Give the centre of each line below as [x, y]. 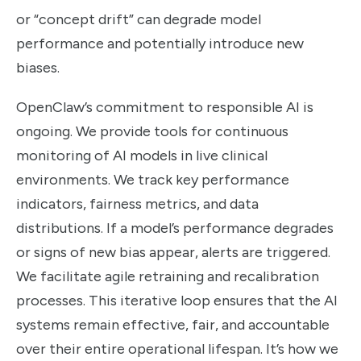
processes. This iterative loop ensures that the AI [177, 300]
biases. [38, 68]
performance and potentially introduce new [160, 44]
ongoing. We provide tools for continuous [152, 131]
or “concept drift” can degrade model [139, 20]
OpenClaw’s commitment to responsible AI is [165, 107]
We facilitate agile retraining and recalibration [168, 276]
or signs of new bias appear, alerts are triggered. [173, 252]
